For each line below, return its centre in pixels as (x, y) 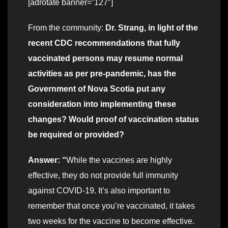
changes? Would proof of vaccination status (113, 120)
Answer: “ (47, 160)
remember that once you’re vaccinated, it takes (111, 206)
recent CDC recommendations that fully (104, 43)
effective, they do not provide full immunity (103, 176)
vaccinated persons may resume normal (105, 59)
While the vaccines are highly (119, 160)
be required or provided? (76, 135)
